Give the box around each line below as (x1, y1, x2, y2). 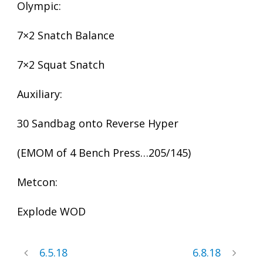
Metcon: (17, 175, 58, 189)
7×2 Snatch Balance (17, 28, 114, 42)
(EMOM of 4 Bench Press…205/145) (17, 146, 191, 160)
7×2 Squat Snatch (17, 58, 104, 72)
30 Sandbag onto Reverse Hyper (17, 116, 178, 130)
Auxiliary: (17, 87, 62, 101)
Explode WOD (17, 204, 86, 218)
